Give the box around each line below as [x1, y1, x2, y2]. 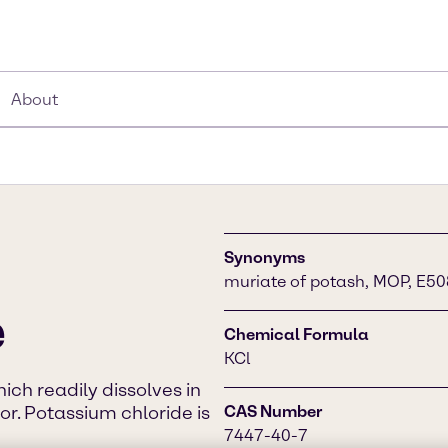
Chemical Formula [224, 325, 369, 344]
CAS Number [224, 402, 322, 421]
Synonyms [224, 248, 305, 267]
